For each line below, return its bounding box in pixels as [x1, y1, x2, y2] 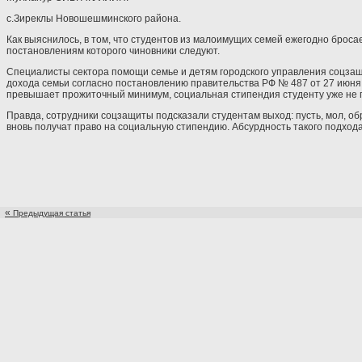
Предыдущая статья [13, 208, 90, 217]
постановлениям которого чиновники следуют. [6, 45, 220, 57]
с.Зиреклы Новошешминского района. [6, 13, 181, 24]
